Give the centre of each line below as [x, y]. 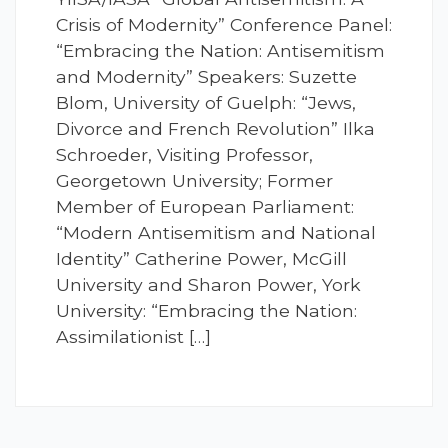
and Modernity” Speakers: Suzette [206, 77]
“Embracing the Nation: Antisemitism [220, 51]
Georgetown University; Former [194, 181]
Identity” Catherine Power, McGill [201, 259]
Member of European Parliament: [205, 207]
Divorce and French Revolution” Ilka [215, 129]
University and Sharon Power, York [208, 285]
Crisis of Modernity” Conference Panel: [224, 25]
